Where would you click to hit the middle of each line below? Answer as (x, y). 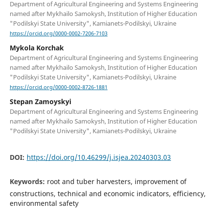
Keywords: (28, 182)
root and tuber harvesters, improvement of (116, 182)
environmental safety (44, 203)
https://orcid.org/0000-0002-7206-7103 (58, 34)
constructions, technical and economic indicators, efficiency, (108, 194)
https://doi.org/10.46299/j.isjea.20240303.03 (99, 157)
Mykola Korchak (37, 48)
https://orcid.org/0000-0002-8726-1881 (58, 87)
